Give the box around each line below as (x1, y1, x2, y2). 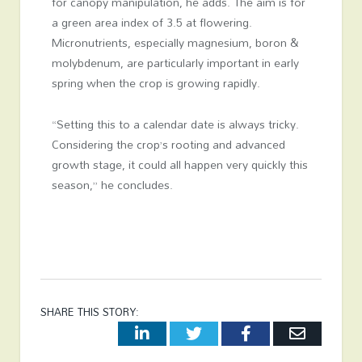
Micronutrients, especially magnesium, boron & (51, 32, 299, 54)
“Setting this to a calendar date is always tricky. (51, 113, 299, 136)
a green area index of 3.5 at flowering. (51, 11, 252, 34)
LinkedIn (149, 324, 208, 342)
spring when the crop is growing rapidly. (51, 72, 260, 95)
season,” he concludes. (51, 174, 173, 196)
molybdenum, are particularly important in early (51, 52, 299, 74)
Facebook (250, 324, 314, 342)
